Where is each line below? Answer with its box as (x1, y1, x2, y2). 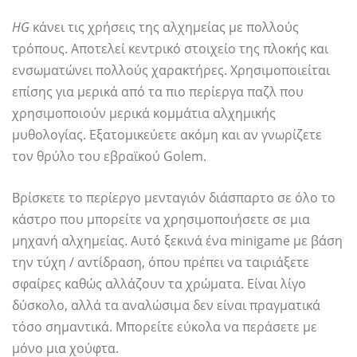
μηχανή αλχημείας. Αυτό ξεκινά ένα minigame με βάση (12, 232, 343, 250)
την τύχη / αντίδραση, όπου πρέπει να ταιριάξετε (12, 253, 309, 272)
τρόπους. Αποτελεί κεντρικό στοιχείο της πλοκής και (12, 40, 328, 58)
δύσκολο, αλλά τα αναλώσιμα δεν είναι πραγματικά (12, 296, 320, 315)
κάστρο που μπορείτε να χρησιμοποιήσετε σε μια (12, 210, 310, 229)
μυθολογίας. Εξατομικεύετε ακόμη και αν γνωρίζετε (12, 126, 322, 144)
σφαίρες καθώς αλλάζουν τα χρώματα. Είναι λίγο (12, 275, 306, 293)
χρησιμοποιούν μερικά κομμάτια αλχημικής (12, 104, 276, 123)
